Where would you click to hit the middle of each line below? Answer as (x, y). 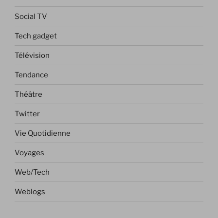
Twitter (27, 114)
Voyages (29, 153)
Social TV (31, 16)
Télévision (32, 55)
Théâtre (28, 94)
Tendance (31, 75)
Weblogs (30, 191)
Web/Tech (32, 172)
